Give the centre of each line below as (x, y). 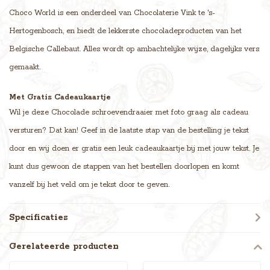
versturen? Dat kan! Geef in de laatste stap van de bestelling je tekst (129, 131)
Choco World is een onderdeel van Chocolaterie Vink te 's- (112, 13)
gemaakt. (25, 67)
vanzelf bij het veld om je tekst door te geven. (89, 185)
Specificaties (39, 218)
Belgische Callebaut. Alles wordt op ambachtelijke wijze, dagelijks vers (134, 49)
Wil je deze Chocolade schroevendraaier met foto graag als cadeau (129, 113)
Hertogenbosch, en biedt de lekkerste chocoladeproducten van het (125, 31)
